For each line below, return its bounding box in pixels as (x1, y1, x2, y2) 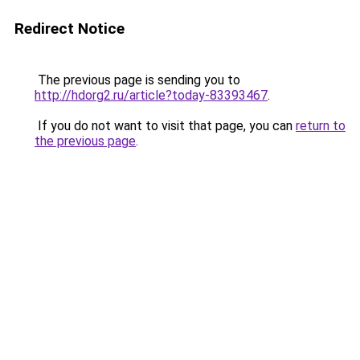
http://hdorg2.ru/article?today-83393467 (35, 88, 268, 103)
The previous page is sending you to (35, 72, 240, 88)
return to (296, 118, 346, 133)
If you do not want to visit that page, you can (35, 118, 296, 133)
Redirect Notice (14, 19, 125, 38)
